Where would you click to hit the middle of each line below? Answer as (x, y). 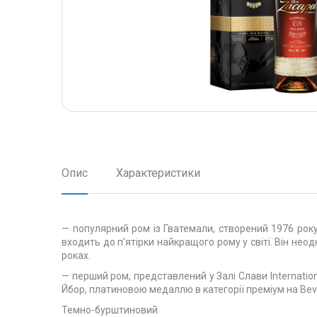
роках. (76, 255)
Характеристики (158, 173)
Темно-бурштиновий (110, 310)
